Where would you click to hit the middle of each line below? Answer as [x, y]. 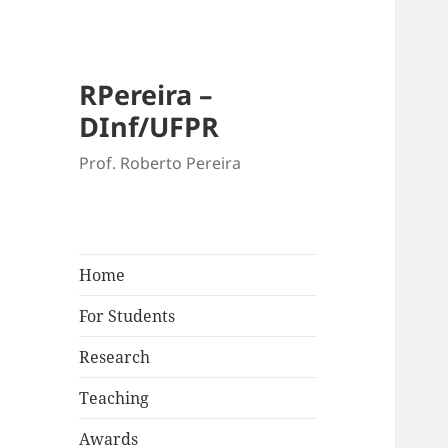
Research [115, 357]
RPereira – [146, 95]
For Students [127, 316]
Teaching [114, 398]
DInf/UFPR [149, 127]
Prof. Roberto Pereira [160, 163]
